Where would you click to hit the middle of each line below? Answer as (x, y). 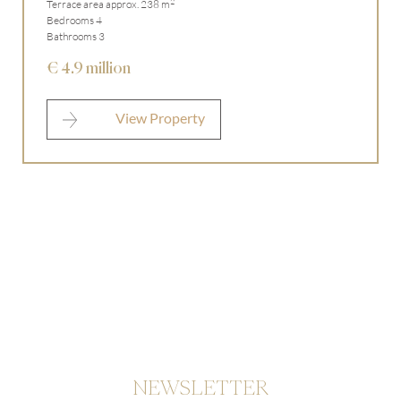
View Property (159, 118)
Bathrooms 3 (76, 36)
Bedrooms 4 (74, 20)
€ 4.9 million (89, 68)
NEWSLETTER (200, 388)
